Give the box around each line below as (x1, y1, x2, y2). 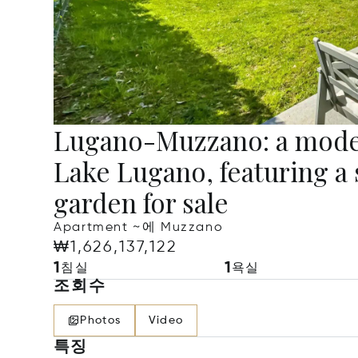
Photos (80, 315, 121, 326)
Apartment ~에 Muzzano (54, 221, 224, 234)
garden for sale (54, 185, 229, 220)
